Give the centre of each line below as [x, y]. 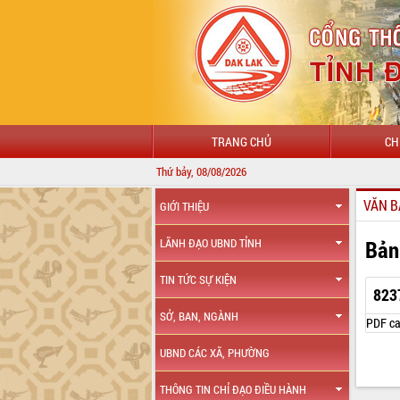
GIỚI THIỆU [185, 206]
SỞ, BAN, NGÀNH [200, 316]
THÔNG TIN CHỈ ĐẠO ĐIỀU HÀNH [233, 389]
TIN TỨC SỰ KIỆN [199, 279]
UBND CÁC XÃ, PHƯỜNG [215, 353]
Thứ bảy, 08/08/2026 [201, 171]
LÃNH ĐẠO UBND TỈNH [211, 243]
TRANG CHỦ [241, 142]
